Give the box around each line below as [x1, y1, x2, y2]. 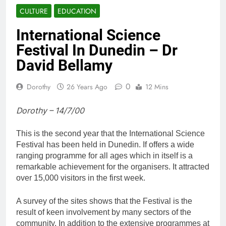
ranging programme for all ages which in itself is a [16, 151, 193, 160]
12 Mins [145, 82, 168, 92]
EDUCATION [58, 6, 96, 17]
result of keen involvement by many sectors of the [16, 208, 191, 217]
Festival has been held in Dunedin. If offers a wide [16, 140, 194, 149]
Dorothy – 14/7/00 [16, 105, 84, 116]
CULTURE [20, 6, 48, 17]
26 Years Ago [67, 82, 107, 92]
